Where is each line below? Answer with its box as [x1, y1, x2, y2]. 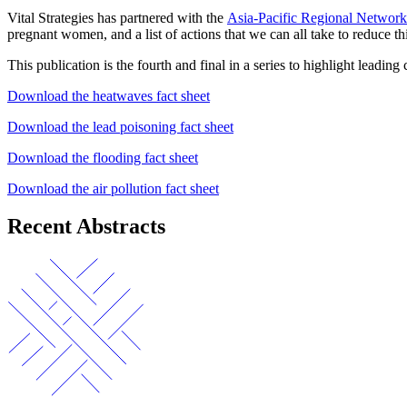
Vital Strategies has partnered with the [7, 9, 227, 25]
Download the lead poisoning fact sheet [7, 118, 233, 134]
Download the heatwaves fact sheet [7, 87, 210, 104]
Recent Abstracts [7, 214, 165, 239]
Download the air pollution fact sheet [7, 180, 219, 196]
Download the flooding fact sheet [7, 149, 198, 165]
